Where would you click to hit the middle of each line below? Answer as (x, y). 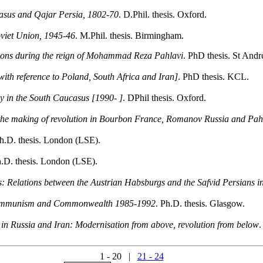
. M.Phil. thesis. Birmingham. (129, 36)
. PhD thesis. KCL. (213, 77)
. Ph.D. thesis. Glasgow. (200, 203)
